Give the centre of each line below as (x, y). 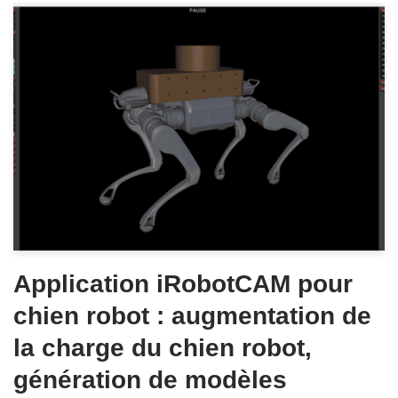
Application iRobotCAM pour (183, 283)
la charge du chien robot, (163, 347)
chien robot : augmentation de (192, 315)
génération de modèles (150, 379)
